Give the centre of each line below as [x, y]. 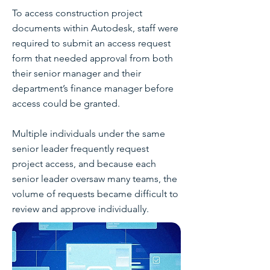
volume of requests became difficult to [95, 194]
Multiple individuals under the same [89, 133]
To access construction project [77, 13]
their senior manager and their [77, 73]
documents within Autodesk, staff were [95, 28]
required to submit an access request [91, 43]
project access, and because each [84, 164]
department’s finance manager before [93, 88]
